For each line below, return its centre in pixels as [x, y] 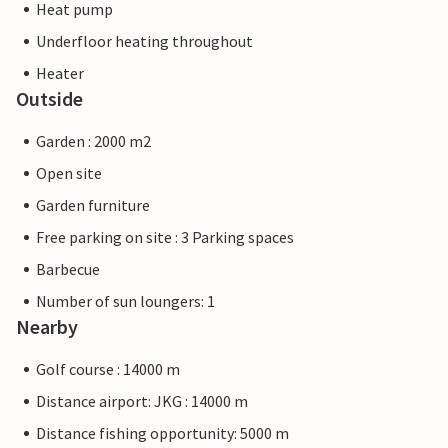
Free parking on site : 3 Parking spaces [165, 237]
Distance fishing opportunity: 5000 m [162, 433]
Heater [60, 73]
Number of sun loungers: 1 [125, 301]
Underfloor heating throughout [144, 41]
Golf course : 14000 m [108, 369]
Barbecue [68, 269]
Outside [49, 99]
